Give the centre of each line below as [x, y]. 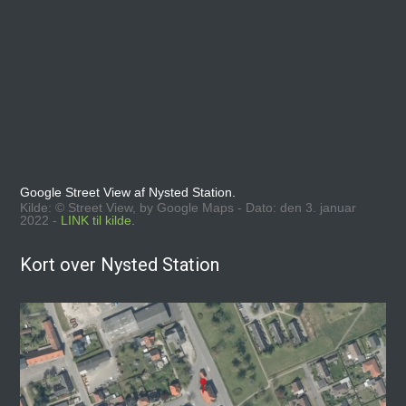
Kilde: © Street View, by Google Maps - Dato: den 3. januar [188, 207]
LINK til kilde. [98, 220]
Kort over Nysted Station [120, 264]
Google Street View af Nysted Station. [128, 193]
